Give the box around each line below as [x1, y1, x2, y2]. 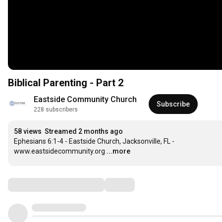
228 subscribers [34, 106, 78, 113]
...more [107, 147, 130, 156]
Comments [7, 178, 57, 191]
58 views [14, 127, 42, 136]
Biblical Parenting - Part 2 [8, 77, 123, 89]
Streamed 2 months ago [45, 127, 123, 136]
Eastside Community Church [34, 95, 137, 105]
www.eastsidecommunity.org [14, 147, 105, 156]
